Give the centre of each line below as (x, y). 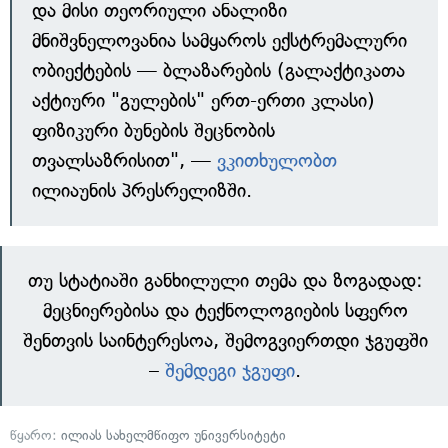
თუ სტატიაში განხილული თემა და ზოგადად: (225, 281)
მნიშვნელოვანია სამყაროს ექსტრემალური (219, 41)
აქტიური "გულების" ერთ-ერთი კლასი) (203, 101)
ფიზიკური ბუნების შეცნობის (153, 131)
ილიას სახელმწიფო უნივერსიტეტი (173, 436)
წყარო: (35, 436)
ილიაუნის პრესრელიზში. (142, 191)
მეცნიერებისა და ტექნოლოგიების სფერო (225, 311)
